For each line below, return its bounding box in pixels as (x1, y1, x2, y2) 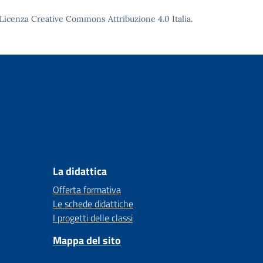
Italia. (170, 14, 193, 24)
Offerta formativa (53, 183, 121, 197)
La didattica (53, 163, 107, 179)
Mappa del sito (53, 232, 121, 248)
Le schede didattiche (53, 197, 133, 211)
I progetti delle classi (53, 211, 133, 225)
